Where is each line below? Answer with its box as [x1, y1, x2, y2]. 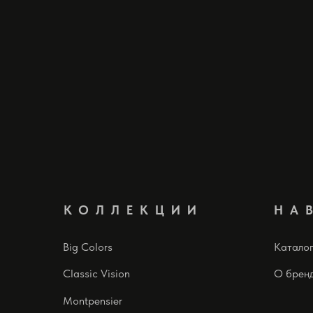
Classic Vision [63, 266, 130, 280]
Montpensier [63, 293, 122, 307]
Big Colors [63, 240, 112, 254]
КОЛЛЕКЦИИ [64, 202, 203, 217]
